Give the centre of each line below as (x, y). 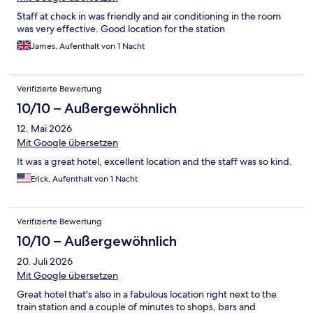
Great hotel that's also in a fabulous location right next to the (147, 294)
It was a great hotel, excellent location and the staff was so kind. (154, 162)
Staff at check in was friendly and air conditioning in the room (149, 16)
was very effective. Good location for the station (121, 29)
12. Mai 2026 (44, 129)
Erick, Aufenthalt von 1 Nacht (84, 179)
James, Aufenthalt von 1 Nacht (88, 46)
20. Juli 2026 (45, 262)
